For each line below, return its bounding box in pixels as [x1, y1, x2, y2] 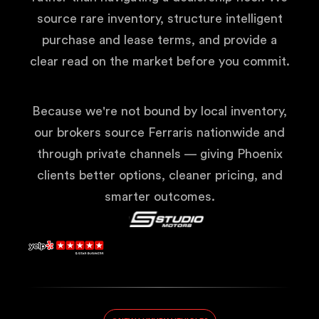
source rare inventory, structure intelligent [36, 12, 283, 25]
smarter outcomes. [104, 190, 215, 203]
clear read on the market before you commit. [29, 55, 290, 68]
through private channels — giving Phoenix [36, 147, 283, 160]
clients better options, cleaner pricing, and [36, 169, 283, 182]
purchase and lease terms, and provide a [42, 33, 277, 46]
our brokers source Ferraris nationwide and [34, 126, 285, 139]
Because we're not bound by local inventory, [32, 105, 287, 117]
